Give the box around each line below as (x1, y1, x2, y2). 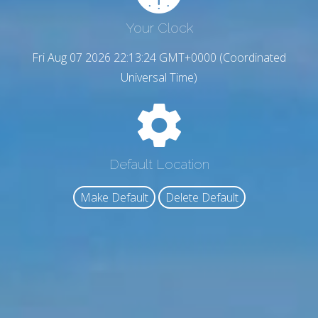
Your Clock (125, 20, 193, 36)
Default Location (109, 155, 209, 172)
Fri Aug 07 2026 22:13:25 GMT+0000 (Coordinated (32, 50, 286, 66)
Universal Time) (121, 70, 197, 86)
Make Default (79, 190, 148, 206)
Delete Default (165, 190, 238, 206)
